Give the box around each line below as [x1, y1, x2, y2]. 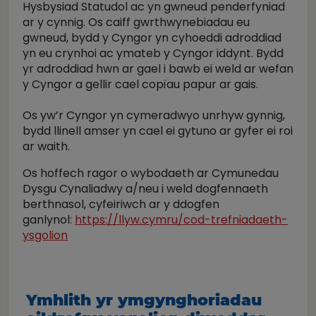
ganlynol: [23, 212, 75, 228]
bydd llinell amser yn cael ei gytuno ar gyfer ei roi [23, 123, 293, 139]
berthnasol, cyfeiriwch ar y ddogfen [23, 196, 219, 212]
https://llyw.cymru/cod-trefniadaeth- [75, 212, 288, 228]
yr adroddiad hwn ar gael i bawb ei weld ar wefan [23, 61, 293, 77]
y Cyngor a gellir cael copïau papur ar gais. [23, 76, 258, 92]
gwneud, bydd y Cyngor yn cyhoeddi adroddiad [23, 30, 281, 46]
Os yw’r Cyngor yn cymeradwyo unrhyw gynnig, [23, 107, 285, 123]
